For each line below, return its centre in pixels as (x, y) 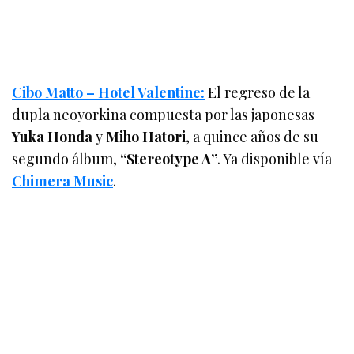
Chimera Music (63, 181)
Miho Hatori (146, 136)
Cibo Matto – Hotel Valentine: (109, 92)
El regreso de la (258, 92)
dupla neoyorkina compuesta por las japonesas (164, 114)
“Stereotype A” (169, 158)
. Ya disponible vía (275, 158)
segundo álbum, (66, 158)
